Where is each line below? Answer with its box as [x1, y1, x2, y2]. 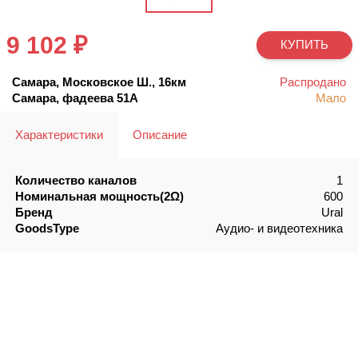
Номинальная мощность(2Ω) [14, 189, 184, 204]
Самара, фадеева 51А [12, 90, 138, 105]
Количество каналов [14, 173, 137, 188]
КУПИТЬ [280, 38, 328, 52]
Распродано [280, 74, 346, 89]
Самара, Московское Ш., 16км [12, 74, 186, 89]
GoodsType [14, 221, 79, 236]
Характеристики [14, 127, 103, 141]
